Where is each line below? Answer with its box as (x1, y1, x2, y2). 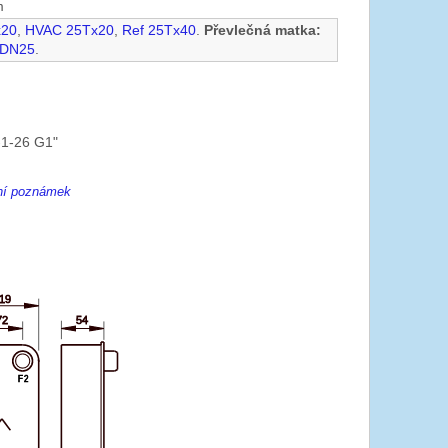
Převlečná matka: (204, 23, 322, 39)
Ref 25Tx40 (122, 23, 197, 39)
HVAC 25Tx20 (25, 23, 115, 39)
